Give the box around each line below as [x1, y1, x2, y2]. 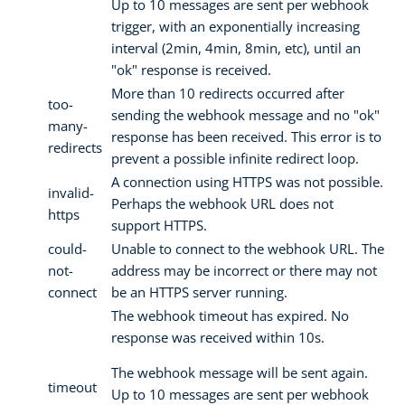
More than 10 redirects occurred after [111, 83, 344, 102]
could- [48, 239, 87, 258]
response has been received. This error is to [111, 127, 381, 146]
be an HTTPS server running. [111, 282, 287, 301]
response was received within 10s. [111, 327, 325, 346]
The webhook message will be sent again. [111, 363, 368, 381]
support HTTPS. [111, 215, 207, 234]
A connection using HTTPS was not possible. [111, 172, 383, 191]
